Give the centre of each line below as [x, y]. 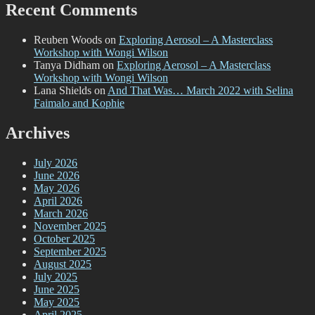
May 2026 [57, 188]
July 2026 [56, 162]
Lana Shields [63, 91]
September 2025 [70, 251]
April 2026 [58, 200]
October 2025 [64, 238]
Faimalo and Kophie [79, 103]
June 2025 [57, 289]
